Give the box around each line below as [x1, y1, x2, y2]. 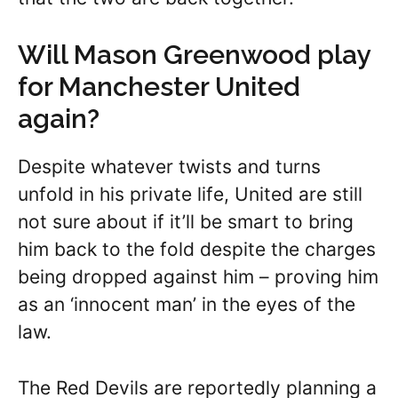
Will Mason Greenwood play [18, 39, 370, 71]
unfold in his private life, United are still [18, 183, 362, 206]
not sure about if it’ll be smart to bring [18, 211, 354, 234]
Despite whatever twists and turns [18, 155, 321, 179]
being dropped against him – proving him [18, 266, 378, 289]
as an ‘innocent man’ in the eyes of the [18, 293, 355, 316]
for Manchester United [18, 71, 300, 103]
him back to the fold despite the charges [18, 238, 376, 261]
